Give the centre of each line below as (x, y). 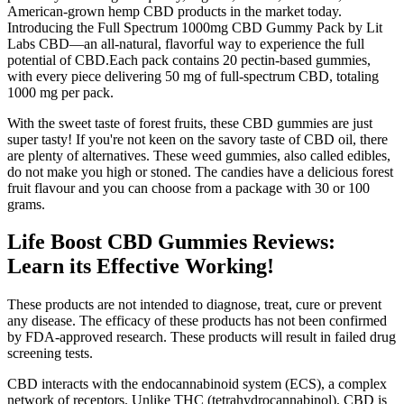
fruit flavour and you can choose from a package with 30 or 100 (188, 188)
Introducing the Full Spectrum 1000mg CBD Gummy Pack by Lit (195, 27)
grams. (26, 204)
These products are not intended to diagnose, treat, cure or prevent (194, 305)
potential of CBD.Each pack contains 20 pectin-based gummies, (189, 60)
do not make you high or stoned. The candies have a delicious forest (200, 171)
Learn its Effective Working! (141, 266)
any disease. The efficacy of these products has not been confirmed (197, 321)
